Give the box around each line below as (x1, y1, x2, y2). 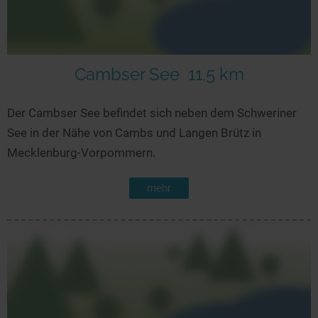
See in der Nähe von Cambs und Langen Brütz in (7, 125, 261, 140)
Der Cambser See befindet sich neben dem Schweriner (7, 105, 297, 120)
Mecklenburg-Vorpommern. (7, 145, 155, 160)
